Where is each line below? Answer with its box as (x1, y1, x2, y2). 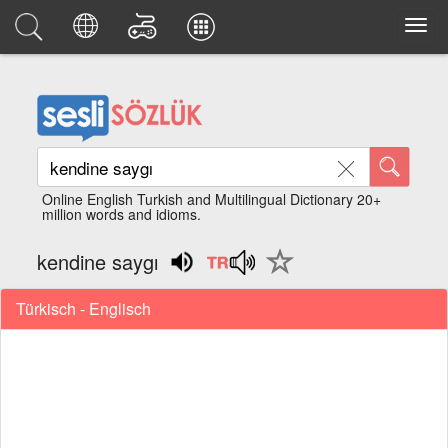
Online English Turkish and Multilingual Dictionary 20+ (42, 189, 382, 209)
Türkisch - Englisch (16, 296, 151, 320)
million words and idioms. (42, 204, 202, 224)
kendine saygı (37, 247, 159, 276)
